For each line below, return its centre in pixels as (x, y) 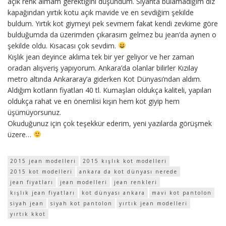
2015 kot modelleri (41, 171)
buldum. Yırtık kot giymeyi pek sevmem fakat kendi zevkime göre (113, 23)
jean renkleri (136, 182)
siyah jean (27, 203)
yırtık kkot (28, 214)
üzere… (20, 134)
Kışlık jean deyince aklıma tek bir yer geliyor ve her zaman (101, 56)
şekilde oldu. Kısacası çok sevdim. (63, 45)
